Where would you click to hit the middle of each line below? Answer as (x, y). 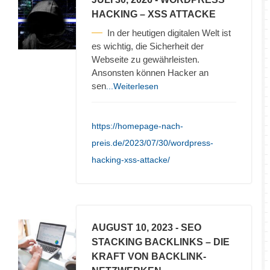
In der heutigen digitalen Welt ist (169, 33)
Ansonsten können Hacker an (150, 72)
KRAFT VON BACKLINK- (149, 256)
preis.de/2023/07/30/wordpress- (152, 143)
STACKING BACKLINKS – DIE (161, 242)
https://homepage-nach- (137, 126)
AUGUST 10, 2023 (132, 227)
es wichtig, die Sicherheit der (148, 46)
